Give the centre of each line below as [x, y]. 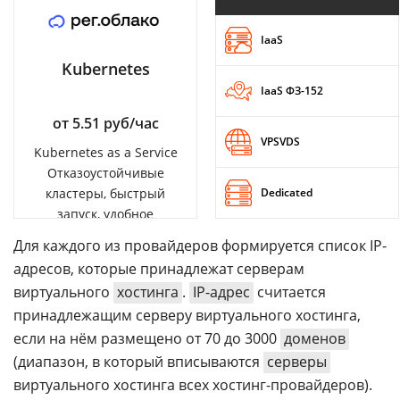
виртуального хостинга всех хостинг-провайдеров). [193, 384]
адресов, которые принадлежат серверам [159, 268]
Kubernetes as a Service [105, 152]
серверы [297, 361]
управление [105, 234]
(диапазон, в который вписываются [138, 361]
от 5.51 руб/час [105, 123]
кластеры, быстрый [105, 193]
